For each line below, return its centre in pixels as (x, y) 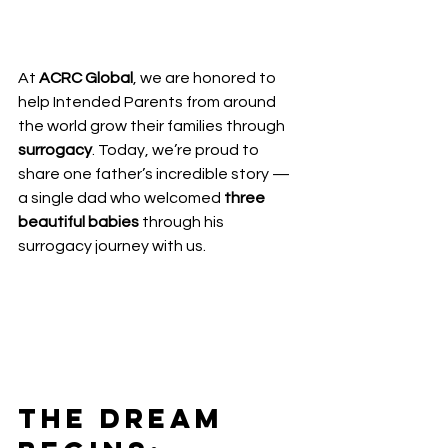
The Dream (127, 418)
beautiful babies (78, 222)
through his (183, 222)
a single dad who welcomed (121, 198)
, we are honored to (206, 78)
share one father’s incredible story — (155, 174)
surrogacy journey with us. (112, 246)
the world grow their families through (153, 126)
